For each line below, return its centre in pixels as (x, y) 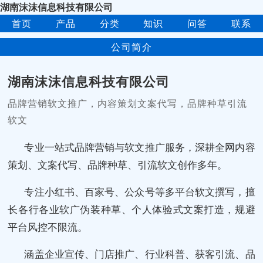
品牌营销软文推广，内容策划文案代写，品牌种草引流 (128, 103)
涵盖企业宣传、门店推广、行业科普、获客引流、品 (140, 254)
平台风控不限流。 (48, 227)
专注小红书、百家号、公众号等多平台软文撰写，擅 (140, 191)
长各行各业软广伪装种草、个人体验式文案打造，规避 (131, 209)
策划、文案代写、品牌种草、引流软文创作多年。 (118, 164)
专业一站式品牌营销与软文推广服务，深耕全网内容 (140, 147)
